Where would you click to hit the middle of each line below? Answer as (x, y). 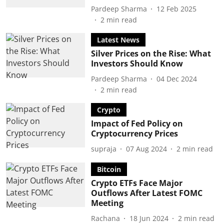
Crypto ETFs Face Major (136, 183)
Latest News (118, 40)
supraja (103, 148)
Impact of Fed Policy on (137, 123)
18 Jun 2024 (149, 218)
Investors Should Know (137, 63)
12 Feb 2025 (176, 8)
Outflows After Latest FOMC (146, 193)
